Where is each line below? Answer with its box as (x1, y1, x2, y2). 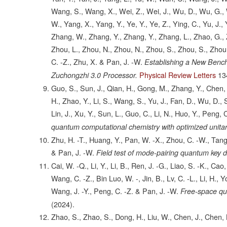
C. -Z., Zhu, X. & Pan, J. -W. (51, 56, 143, 67)
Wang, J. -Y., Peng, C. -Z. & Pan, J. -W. (51, 185, 179, 197)
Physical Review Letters (139, 69, 216, 81)
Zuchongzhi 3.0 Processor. (51, 70, 138, 81)
